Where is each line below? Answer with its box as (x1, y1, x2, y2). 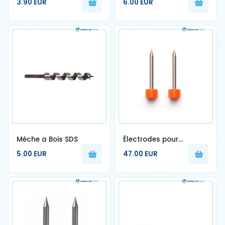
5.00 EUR (17, 149, 47, 159)
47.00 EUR (123, 149, 158, 159)
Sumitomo (123, 144, 159, 153)
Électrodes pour (123, 135, 178, 144)
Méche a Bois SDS (17, 135, 78, 144)
